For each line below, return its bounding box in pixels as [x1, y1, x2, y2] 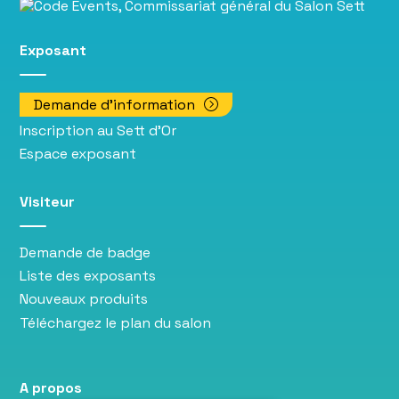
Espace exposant [20, 144, 137, 164]
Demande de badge [20, 242, 151, 262]
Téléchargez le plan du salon [20, 313, 212, 332]
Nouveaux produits [20, 289, 149, 309]
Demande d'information [34, 94, 199, 114]
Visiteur [20, 191, 76, 211]
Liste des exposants [20, 266, 157, 286]
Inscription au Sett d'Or [20, 120, 177, 140]
